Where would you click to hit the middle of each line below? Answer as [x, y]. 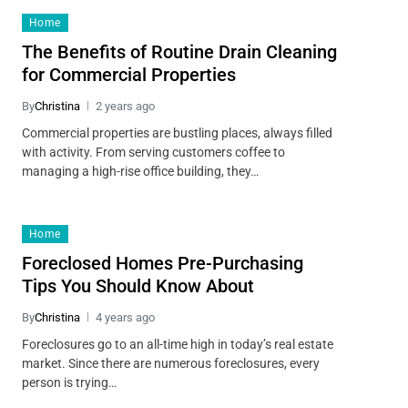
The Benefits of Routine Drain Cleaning [179, 51]
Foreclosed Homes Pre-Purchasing [162, 263]
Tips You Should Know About [138, 286]
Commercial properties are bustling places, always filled [177, 133]
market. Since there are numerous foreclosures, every [170, 363]
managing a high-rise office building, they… [140, 171]
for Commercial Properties [128, 74]
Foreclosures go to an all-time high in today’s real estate [177, 344]
